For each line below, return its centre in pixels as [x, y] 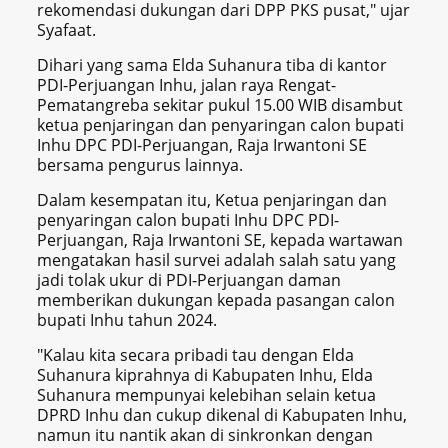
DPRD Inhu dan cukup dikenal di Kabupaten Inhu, [222, 415]
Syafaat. [67, 30]
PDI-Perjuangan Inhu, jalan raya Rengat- [187, 85]
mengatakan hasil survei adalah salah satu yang [217, 260]
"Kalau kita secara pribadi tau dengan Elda [196, 355]
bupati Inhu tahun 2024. [129, 320]
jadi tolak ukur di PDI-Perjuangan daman [189, 280]
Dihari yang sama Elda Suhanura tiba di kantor [212, 65]
